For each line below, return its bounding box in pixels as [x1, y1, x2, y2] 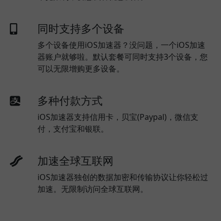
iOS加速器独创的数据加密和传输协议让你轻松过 [37, 171, 208, 183]
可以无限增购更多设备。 [37, 63, 124, 74]
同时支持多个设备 [37, 21, 124, 36]
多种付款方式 [37, 93, 103, 108]
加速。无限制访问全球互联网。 [37, 183, 148, 194]
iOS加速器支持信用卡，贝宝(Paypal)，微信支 [37, 111, 198, 122]
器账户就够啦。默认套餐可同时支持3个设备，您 [37, 51, 208, 62]
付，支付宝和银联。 [37, 123, 110, 134]
